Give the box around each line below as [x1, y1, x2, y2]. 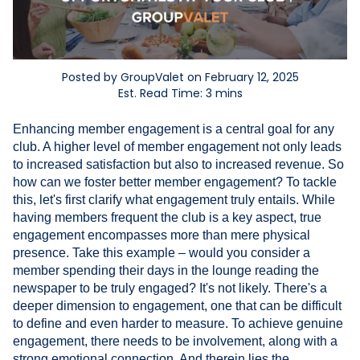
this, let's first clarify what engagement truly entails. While [13, 192, 335, 207]
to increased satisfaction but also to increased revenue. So [13, 157, 344, 171]
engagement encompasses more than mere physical [13, 227, 310, 242]
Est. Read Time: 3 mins [117, 84, 243, 101]
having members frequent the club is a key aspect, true [13, 210, 321, 224]
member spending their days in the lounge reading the [13, 263, 319, 277]
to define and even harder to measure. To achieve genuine [13, 316, 343, 330]
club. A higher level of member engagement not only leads [13, 139, 342, 153]
